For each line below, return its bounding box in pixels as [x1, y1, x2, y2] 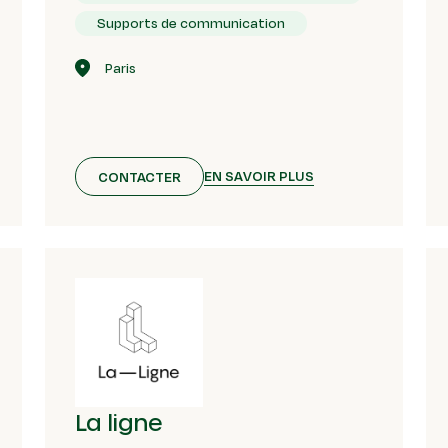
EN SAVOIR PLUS [204, 166, 315, 187]
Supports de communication [97, 13, 286, 34]
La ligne [74, 407, 163, 435]
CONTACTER [98, 166, 182, 187]
